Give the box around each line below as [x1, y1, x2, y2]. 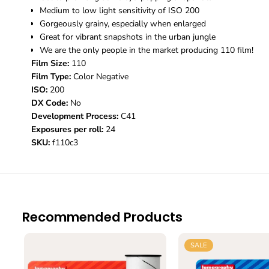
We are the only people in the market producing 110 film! [39, 44, 253, 56]
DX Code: [31, 97, 68, 109]
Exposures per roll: [31, 124, 103, 136]
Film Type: [31, 71, 71, 83]
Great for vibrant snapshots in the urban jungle [39, 31, 216, 43]
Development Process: [31, 110, 118, 122]
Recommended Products [22, 208, 183, 227]
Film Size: [31, 58, 69, 70]
